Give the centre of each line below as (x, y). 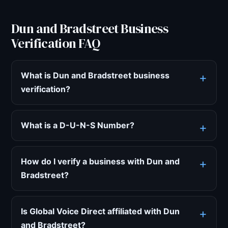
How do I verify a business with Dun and (100, 161)
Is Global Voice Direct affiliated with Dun (100, 211)
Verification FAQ (55, 43)
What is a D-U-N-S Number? (78, 125)
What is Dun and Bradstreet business (95, 75)
